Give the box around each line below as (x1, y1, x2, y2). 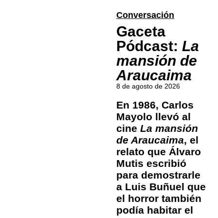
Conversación (116, 10, 174, 20)
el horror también (116, 193, 201, 204)
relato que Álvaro (116, 146, 201, 158)
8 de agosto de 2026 (116, 82, 180, 91)
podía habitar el (116, 204, 193, 216)
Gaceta (116, 23, 165, 40)
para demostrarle (116, 169, 200, 181)
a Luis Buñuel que (116, 181, 206, 193)
